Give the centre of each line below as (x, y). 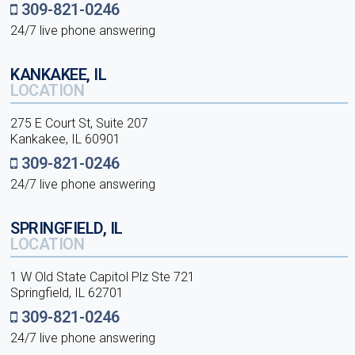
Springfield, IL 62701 (67, 293)
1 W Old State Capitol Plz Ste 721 (103, 277)
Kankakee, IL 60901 (66, 139)
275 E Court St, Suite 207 (80, 123)
